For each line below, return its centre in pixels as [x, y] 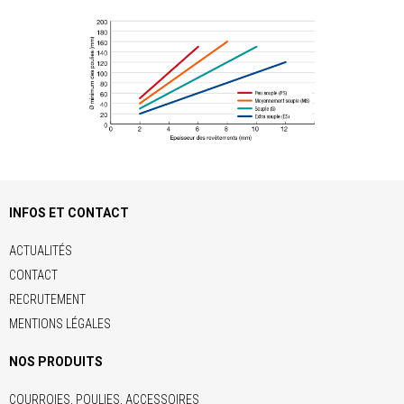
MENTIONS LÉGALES [60, 323]
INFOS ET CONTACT [69, 212]
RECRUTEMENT [47, 299]
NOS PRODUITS [56, 361]
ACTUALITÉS [41, 250]
